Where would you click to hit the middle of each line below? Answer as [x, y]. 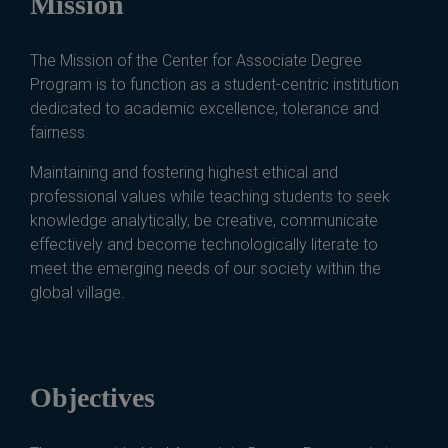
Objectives [92, 398]
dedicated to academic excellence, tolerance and [204, 109]
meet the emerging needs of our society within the [205, 269]
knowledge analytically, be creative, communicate [204, 221]
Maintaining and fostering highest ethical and [184, 173]
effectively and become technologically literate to [204, 245]
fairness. [59, 133]
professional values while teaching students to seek [210, 197]
